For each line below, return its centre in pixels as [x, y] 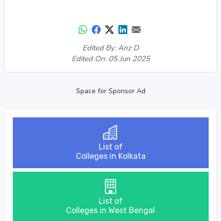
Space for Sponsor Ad [110, 91]
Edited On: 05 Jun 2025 [110, 59]
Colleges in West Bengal [110, 210]
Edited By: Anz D [110, 48]
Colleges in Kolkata [110, 156]
